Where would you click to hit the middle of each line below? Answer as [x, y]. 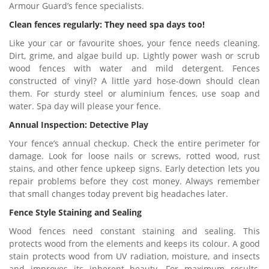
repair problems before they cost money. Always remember [134, 181]
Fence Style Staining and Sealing [75, 212]
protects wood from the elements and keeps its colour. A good [134, 243]
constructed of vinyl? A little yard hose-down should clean [134, 81]
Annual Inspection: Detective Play [79, 125]
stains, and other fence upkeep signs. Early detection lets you [134, 168]
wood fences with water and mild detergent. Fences [134, 68]
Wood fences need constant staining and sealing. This [134, 231]
